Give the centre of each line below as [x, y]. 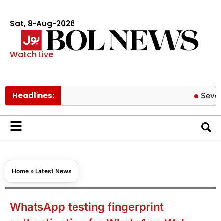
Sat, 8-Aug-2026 [42, 23]
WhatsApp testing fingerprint [87, 206]
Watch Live [32, 54]
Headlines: [33, 95]
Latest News [53, 171]
